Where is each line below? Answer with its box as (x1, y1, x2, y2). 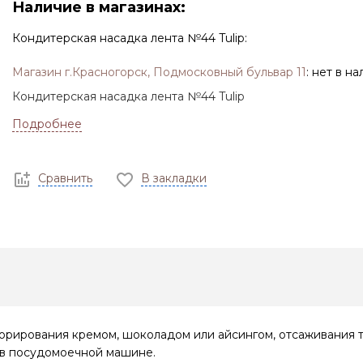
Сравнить (37, 171, 92, 186)
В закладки (140, 171, 207, 186)
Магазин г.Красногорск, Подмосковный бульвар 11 (11, 64, 306, 79)
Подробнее (11, 117, 82, 132)
